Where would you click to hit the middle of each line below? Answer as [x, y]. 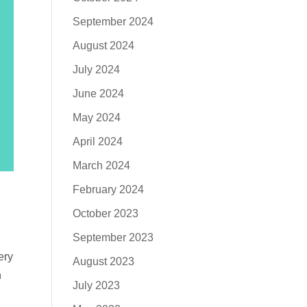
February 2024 [109, 189]
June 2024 [99, 94]
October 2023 [106, 213]
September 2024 [113, 22]
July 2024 [97, 70]
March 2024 [102, 165]
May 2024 [97, 118]
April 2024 [98, 142]
